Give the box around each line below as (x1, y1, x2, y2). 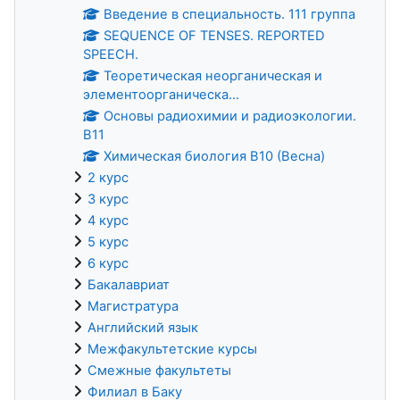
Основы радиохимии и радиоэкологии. (104, 107, 357, 124)
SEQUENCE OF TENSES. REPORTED (104, 27, 326, 44)
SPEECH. (83, 46, 138, 62)
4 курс (87, 212, 129, 229)
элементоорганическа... (83, 86, 239, 103)
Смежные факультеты (87, 362, 231, 379)
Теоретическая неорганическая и (104, 67, 323, 84)
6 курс (87, 254, 129, 271)
